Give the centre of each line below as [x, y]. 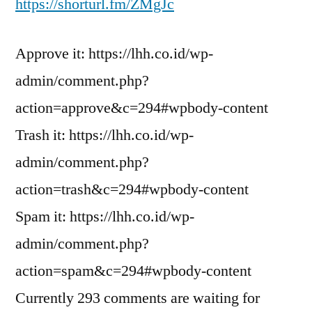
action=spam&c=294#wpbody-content [133, 271]
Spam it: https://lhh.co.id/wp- [105, 217]
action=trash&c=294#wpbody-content [132, 189]
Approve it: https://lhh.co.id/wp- [114, 54]
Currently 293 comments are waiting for [138, 298]
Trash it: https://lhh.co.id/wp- [104, 135]
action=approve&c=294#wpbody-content [142, 108]
